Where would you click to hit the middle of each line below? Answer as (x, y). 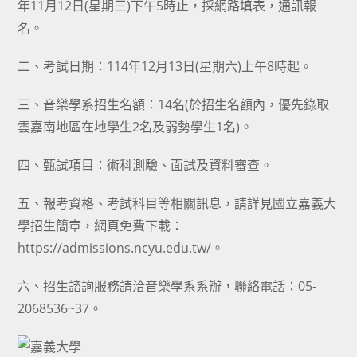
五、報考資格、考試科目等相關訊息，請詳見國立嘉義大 (177, 203)
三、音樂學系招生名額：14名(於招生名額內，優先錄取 (174, 104)
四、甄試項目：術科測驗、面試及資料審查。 (145, 165)
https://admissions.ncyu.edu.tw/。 (121, 248)
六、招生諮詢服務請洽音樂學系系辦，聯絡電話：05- (167, 286)
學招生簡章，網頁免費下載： (101, 226)
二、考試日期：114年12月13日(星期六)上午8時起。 (165, 66)
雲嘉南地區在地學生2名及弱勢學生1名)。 (135, 127)
